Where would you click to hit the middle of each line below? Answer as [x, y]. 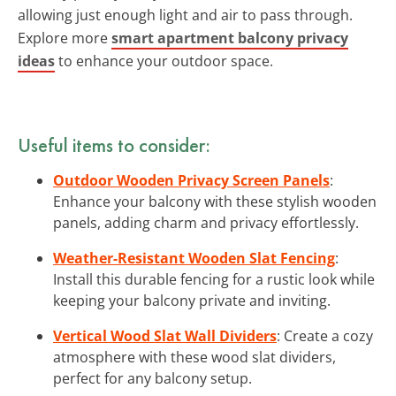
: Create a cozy [325, 335]
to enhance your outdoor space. [164, 61]
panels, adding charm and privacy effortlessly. [206, 222]
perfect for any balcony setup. [152, 378]
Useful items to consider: [114, 145]
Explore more [65, 38]
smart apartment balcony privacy [230, 38]
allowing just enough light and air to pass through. [185, 15]
